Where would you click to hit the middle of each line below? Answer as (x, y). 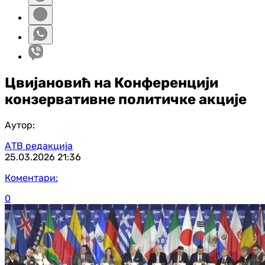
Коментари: (31, 177)
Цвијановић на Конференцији (112, 83)
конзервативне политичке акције (126, 99)
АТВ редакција (39, 146)
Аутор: (20, 125)
